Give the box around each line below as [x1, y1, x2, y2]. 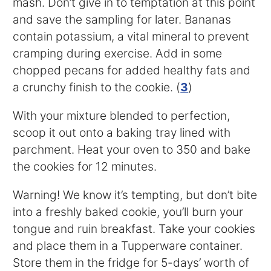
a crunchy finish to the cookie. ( [13, 79, 181, 94]
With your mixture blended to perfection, [13, 108, 230, 123]
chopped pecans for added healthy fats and [13, 62, 251, 77]
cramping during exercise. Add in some [13, 45, 223, 60]
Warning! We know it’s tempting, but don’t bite [13, 188, 258, 203]
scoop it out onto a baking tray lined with [13, 125, 231, 140]
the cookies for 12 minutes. [13, 159, 157, 174]
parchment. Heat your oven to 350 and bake [13, 142, 251, 157]
